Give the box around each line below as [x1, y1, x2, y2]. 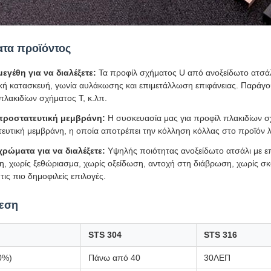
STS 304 [88, 230, 122, 240]
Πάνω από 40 [88, 253, 140, 263]
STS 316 [204, 230, 237, 240]
